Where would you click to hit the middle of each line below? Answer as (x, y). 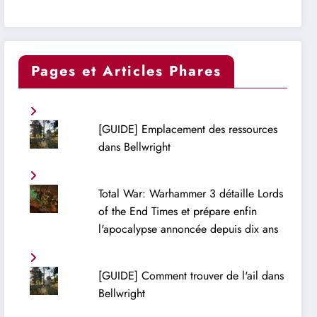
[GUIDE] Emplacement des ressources (188, 129)
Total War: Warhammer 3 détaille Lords (190, 194)
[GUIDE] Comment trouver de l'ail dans (191, 276)
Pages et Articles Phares (127, 71)
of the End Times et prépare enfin (177, 212)
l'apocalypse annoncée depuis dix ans (188, 229)
